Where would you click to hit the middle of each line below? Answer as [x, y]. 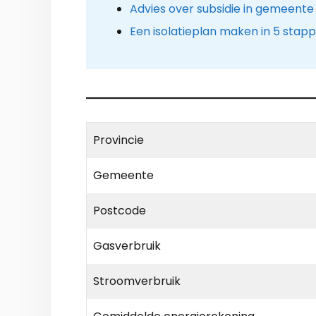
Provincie [119, 140]
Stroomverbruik [137, 281]
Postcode [120, 211]
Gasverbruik [127, 246]
